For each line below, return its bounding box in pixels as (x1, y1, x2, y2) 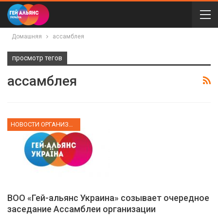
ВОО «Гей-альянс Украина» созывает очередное (7, 193, 209, 203)
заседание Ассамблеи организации (7, 204, 156, 215)
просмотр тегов (12, 54, 62, 62)
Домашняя (12, 33, 42, 40)
